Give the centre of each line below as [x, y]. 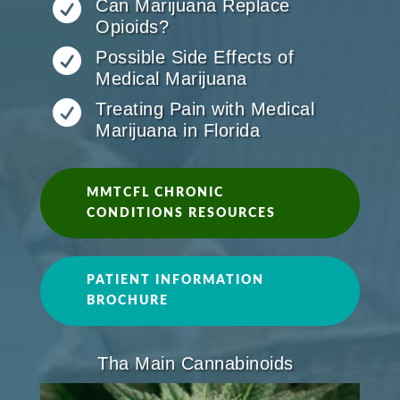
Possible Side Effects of [195, 58]
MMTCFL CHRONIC [155, 192]
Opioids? [133, 27]
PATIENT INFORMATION [175, 280]
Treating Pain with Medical [205, 109]
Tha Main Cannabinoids [196, 364]
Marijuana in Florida [178, 131]
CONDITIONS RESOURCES [181, 213]
